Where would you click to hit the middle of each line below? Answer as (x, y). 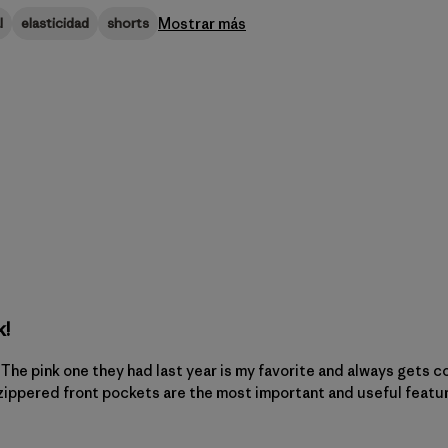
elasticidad (55, 23)
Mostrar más (202, 23)
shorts (128, 23)
